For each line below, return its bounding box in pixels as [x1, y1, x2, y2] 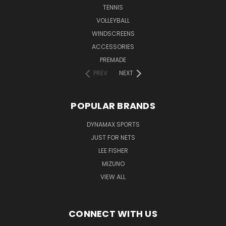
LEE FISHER [98, 146, 128, 155]
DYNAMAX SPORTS [86, 120, 140, 129]
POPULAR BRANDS [71, 99, 155, 112]
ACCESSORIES [92, 42, 134, 51]
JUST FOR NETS [91, 133, 135, 142]
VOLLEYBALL [96, 16, 130, 25]
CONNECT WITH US [69, 207, 157, 220]
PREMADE [100, 55, 126, 64]
